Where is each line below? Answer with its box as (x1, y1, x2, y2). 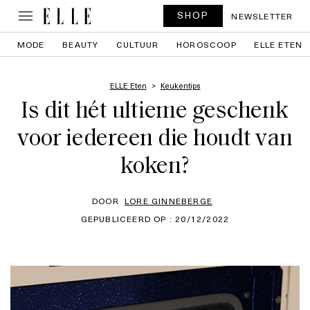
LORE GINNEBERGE (124, 194, 212, 207)
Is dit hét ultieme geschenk (21, 100, 289, 124)
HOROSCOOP (176, 38, 237, 51)
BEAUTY (62, 38, 99, 51)
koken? (120, 155, 190, 179)
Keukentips (160, 80, 201, 91)
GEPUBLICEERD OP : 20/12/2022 (80, 212, 230, 225)
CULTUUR (116, 38, 159, 51)
